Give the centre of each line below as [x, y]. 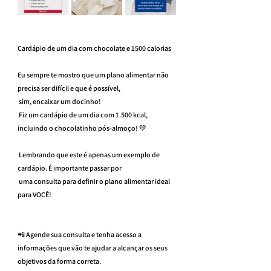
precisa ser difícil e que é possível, [69, 88]
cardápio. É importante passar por [70, 168]
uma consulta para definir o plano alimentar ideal [94, 181]
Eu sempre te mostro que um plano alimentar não [94, 75]
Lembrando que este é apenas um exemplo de [89, 155]
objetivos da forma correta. [59, 261]
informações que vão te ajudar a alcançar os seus [93, 248]
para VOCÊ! [34, 194]
